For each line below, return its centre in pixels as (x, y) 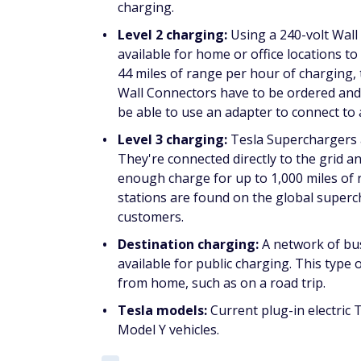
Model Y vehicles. (168, 330)
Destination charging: (190, 244)
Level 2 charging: (174, 35)
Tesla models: (164, 310)
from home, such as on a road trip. (222, 283)
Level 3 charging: (174, 139)
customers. (151, 217)
